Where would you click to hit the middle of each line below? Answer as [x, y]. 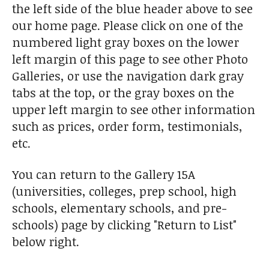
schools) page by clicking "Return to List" [124, 225]
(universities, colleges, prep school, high [124, 191]
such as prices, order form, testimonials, [127, 126]
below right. [46, 242]
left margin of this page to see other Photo [130, 59]
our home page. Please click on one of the [128, 26]
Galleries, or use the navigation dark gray [128, 76]
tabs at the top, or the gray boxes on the [123, 93]
